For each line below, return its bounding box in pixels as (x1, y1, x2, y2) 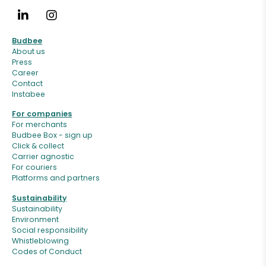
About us (12, 46, 46, 56)
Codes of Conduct (12, 246, 83, 256)
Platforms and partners (12, 173, 100, 183)
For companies (12, 109, 72, 119)
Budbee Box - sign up (12, 130, 93, 141)
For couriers (12, 162, 58, 173)
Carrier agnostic (12, 151, 75, 162)
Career (12, 67, 39, 78)
